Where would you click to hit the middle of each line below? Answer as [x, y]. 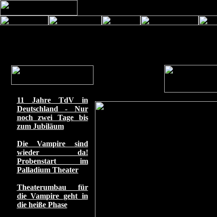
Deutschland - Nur [52, 109]
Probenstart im [52, 161]
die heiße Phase [42, 205]
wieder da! [52, 152]
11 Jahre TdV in [52, 100]
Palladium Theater [47, 170]
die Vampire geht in [52, 196]
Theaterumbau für [52, 187]
